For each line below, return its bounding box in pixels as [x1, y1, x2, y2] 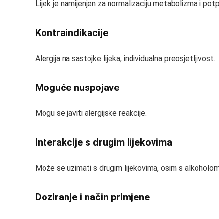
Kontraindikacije [35, 27, 108, 39]
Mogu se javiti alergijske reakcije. [35, 109, 147, 118]
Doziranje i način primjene [35, 191, 150, 203]
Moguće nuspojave [35, 82, 119, 93]
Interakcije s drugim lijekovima [35, 136, 172, 148]
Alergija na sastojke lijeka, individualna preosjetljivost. [35, 54, 215, 63]
